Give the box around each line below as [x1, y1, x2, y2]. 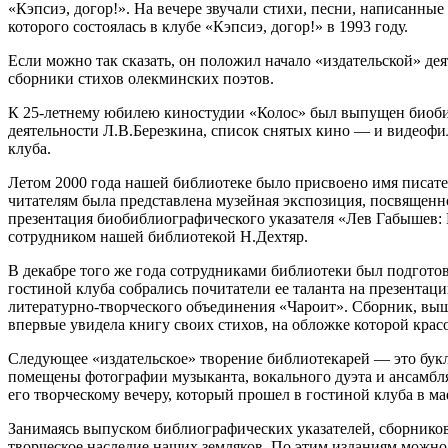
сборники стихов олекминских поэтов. [8, 69, 274, 87]
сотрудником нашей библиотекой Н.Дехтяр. [8, 227, 308, 245]
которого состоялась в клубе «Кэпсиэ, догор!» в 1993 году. [8, 17, 408, 35]
